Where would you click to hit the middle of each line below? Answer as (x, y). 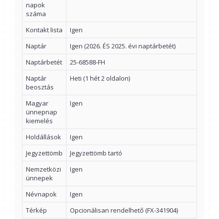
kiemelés (39, 121)
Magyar (37, 103)
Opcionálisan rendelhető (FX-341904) (124, 210)
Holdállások (44, 137)
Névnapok (41, 194)
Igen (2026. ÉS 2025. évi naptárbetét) (123, 46)
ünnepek (39, 178)
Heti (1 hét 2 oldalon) (100, 78)
